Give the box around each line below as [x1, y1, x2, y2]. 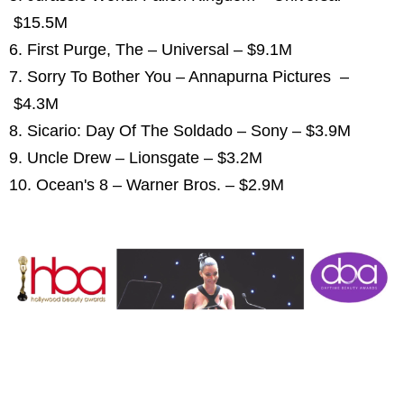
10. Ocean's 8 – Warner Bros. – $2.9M [9, 176, 284, 195]
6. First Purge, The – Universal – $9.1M [9, 41, 297, 60]
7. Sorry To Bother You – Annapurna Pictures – [9, 68, 349, 87]
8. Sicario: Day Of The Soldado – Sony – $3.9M [9, 122, 355, 141]
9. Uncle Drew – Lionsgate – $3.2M [9, 149, 267, 168]
